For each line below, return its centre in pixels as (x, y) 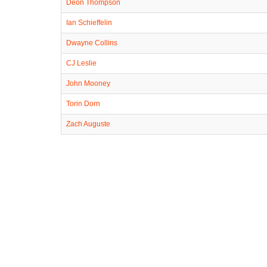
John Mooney (88, 83)
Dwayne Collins (92, 43)
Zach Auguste (88, 124)
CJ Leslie (81, 63)
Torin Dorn (83, 103)
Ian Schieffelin (89, 22)
